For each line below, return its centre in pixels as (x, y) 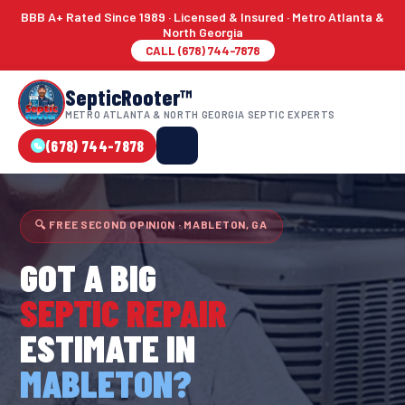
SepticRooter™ (128, 97)
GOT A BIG (88, 277)
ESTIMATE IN (108, 347)
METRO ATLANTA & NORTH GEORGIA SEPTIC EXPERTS (201, 114)
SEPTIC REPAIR (123, 312)
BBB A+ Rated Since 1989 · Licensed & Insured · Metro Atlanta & (202, 17)
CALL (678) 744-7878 (202, 51)
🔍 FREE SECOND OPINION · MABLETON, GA (151, 224)
